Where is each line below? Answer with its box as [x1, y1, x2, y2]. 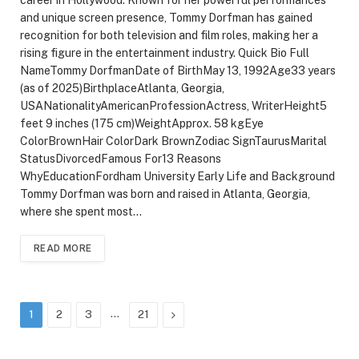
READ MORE [34, 242, 92, 254]
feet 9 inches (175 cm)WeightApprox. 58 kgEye [20, 116, 264, 130]
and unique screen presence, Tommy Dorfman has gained [20, 10, 313, 24]
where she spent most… [20, 204, 142, 218]
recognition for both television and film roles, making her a [20, 28, 318, 42]
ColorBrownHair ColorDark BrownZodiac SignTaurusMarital [20, 134, 327, 147]
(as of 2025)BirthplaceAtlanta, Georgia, [20, 81, 224, 95]
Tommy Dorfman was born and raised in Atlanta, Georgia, [20, 187, 310, 200]
